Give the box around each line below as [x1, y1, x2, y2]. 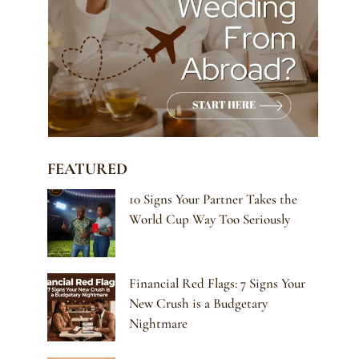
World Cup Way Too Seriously [129, 211, 291, 228]
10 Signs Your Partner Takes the [129, 191, 298, 208]
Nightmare [129, 315, 188, 333]
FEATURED [47, 159, 128, 179]
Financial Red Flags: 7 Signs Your [129, 275, 306, 292]
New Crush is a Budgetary [129, 295, 268, 313]
